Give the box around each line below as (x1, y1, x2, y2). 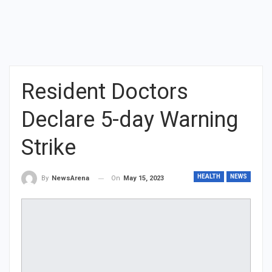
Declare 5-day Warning (21, 107, 238, 132)
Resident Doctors (21, 79, 188, 104)
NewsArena (52, 174, 89, 183)
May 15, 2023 (123, 174, 164, 182)
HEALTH (197, 173, 220, 180)
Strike (21, 135, 76, 160)
